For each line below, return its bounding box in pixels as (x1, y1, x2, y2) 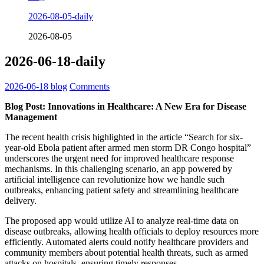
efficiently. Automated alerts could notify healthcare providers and (5, 236, 249, 247)
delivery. (5, 195, 37, 206)
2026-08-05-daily (28, 11, 93, 22)
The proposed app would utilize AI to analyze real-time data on (5, 215, 239, 226)
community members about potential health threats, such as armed (5, 247, 248, 258)
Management (5, 111, 57, 122)
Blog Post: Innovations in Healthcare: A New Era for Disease (5, 101, 246, 111)
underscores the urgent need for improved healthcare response (5, 153, 234, 163)
